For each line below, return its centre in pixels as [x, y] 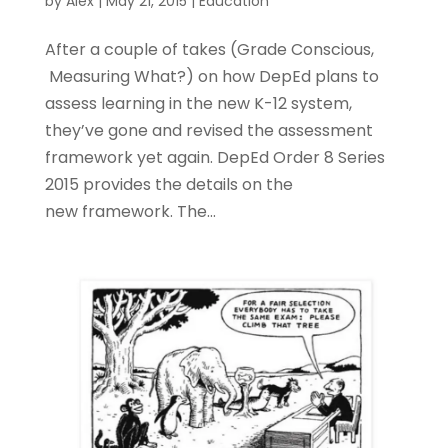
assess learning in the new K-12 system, [198, 104]
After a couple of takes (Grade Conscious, [209, 50]
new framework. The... [130, 212]
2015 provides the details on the [168, 185]
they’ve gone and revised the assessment [208, 131]
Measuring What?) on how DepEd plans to [211, 77]
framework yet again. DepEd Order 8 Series [214, 158]
